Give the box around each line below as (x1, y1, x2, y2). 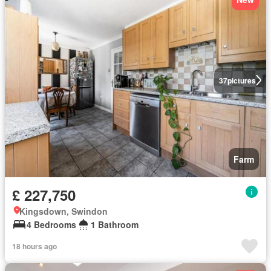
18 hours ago (12, 241, 57, 252)
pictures (227, 74, 256, 86)
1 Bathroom (91, 218, 139, 230)
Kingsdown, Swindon (19, 205, 108, 217)
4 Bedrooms (27, 218, 76, 230)
